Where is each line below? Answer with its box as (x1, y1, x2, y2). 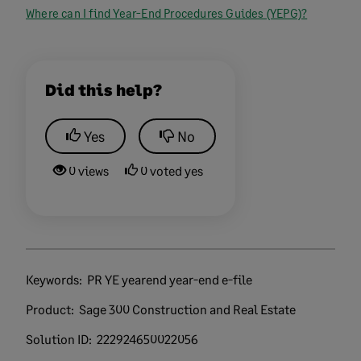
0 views (66, 163, 109, 178)
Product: (26, 301, 77, 317)
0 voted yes (138, 163, 203, 178)
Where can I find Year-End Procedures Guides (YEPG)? (26, 6, 308, 20)
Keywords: (26, 272, 85, 287)
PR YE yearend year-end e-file (87, 272, 252, 287)
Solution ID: (26, 331, 94, 346)
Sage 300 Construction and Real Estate (79, 301, 296, 317)
